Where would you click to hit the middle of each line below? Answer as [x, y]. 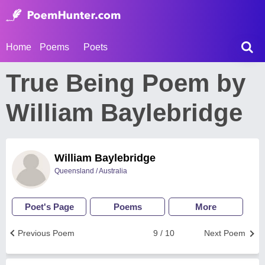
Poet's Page [49, 207]
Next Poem [225, 233]
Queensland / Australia [91, 171]
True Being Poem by [126, 83]
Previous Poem [46, 233]
